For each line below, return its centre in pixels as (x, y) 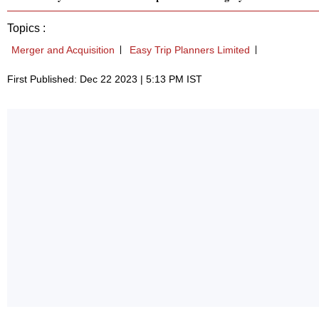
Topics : (26, 28)
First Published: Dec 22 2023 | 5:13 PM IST (105, 79)
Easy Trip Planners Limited (190, 50)
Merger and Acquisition (63, 50)
